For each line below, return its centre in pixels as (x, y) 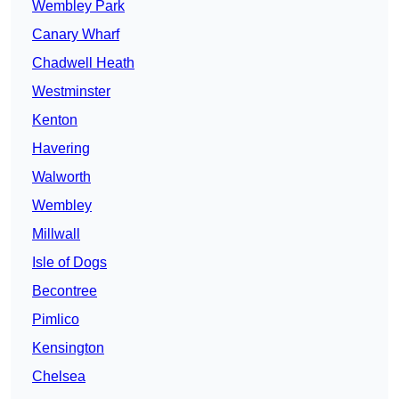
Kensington (68, 348)
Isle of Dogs (69, 263)
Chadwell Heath (83, 63)
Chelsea (59, 377)
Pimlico (56, 320)
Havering (61, 149)
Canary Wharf (76, 35)
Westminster (71, 92)
